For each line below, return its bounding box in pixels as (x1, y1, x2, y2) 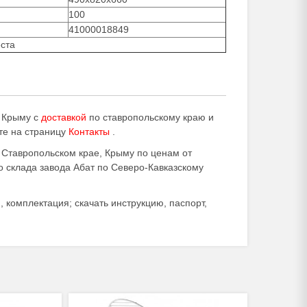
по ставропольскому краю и (86, 112, 214, 123)
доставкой (41, 112, 86, 123)
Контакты (69, 126, 110, 137)
